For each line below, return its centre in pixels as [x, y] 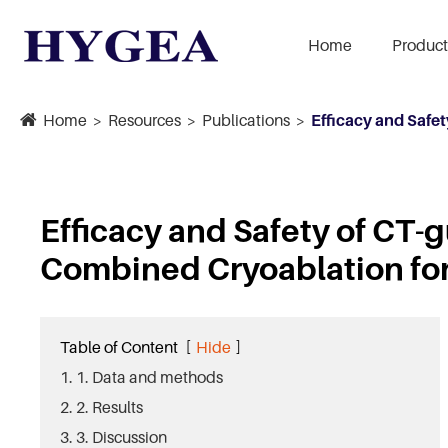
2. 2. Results [101, 407]
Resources [144, 120]
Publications [246, 120]
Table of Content [119, 347]
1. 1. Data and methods [141, 377]
